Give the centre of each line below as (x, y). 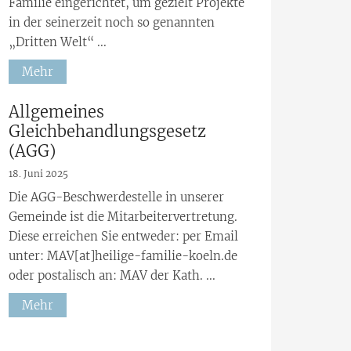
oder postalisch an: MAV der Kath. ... (112, 275)
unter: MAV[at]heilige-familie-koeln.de (123, 255)
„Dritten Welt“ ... (58, 42)
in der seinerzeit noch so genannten (112, 23)
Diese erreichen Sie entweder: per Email (123, 236)
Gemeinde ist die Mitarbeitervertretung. (123, 216)
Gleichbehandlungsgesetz (107, 131)
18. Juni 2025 (38, 173)
